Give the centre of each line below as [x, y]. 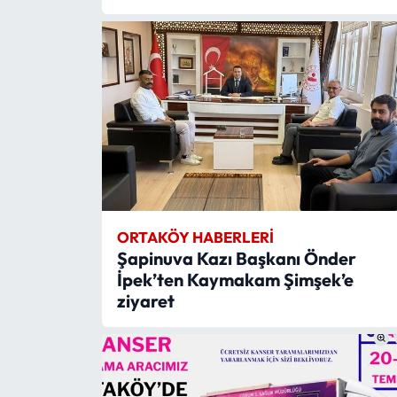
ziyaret [145, 300]
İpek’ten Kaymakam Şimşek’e [235, 279]
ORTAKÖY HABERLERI [195, 237]
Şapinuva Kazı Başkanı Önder [236, 258]
